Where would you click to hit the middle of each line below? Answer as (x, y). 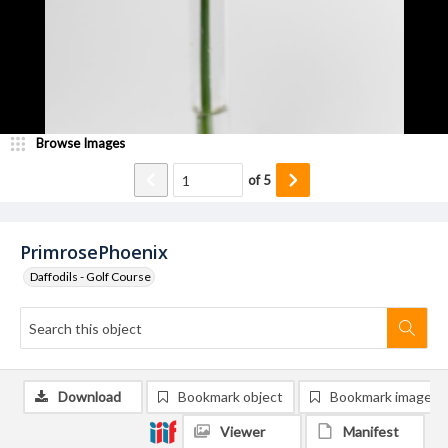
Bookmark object (230, 396)
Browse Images (80, 143)
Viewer (242, 431)
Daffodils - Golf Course (90, 276)
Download (89, 396)
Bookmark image (381, 396)
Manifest (371, 431)
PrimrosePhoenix (94, 252)
